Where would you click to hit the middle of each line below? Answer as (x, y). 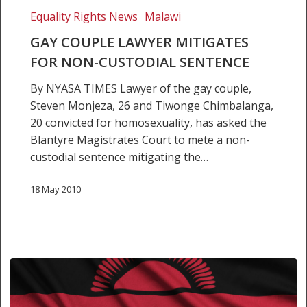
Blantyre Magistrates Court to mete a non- (140, 140)
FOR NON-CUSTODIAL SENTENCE (139, 62)
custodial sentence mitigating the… (119, 157)
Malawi (162, 17)
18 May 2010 (55, 189)
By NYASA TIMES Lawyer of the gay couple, (140, 89)
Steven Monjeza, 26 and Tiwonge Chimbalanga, (151, 106)
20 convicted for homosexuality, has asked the (148, 123)
